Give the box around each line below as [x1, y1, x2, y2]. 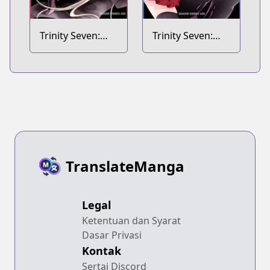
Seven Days [152, 43, 204, 57]
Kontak [82, 243, 121, 259]
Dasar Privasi [82, 228, 142, 242]
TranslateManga [66, 156, 184, 177]
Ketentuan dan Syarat [82, 214, 181, 228]
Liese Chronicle [40, 43, 108, 57]
